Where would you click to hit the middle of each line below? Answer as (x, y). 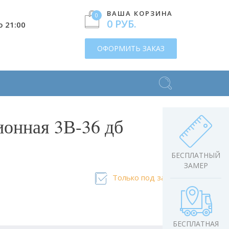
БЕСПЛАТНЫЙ (196, 155)
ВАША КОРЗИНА (140, 13)
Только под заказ (144, 177)
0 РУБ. (122, 24)
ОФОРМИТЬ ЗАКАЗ (131, 48)
